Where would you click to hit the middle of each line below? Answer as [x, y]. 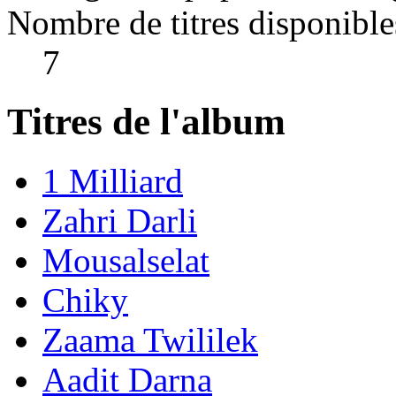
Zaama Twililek [150, 339]
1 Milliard [113, 180]
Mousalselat [126, 260]
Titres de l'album [146, 121]
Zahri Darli [120, 220]
